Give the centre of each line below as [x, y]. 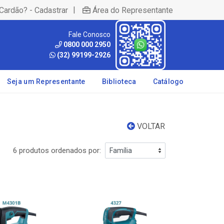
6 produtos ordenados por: [57, 150]
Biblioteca [119, 81]
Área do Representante [133, 10]
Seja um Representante [46, 81]
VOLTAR [150, 126]
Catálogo [168, 81]
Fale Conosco [89, 34]
